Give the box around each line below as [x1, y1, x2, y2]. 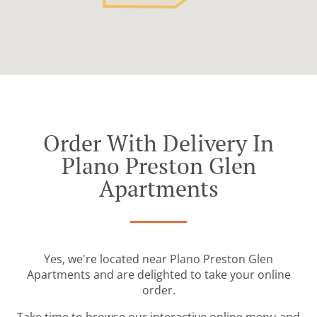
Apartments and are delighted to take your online [26, 267, 291, 283]
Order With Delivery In [43, 128, 274, 158]
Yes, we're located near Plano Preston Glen [44, 251, 273, 267]
